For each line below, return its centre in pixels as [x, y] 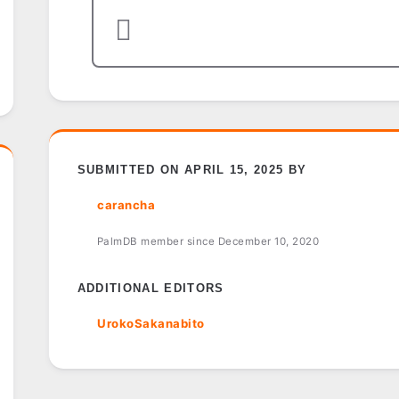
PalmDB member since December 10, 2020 [208, 242]
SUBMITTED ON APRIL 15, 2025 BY [192, 170]
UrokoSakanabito [151, 324]
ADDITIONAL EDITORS [151, 288]
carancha [126, 205]
